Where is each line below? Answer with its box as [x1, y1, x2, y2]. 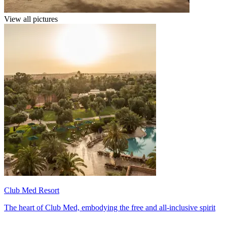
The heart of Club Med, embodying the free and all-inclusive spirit [4, 203, 215, 212]
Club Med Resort [4, 186, 59, 195]
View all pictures [4, 15, 58, 24]
